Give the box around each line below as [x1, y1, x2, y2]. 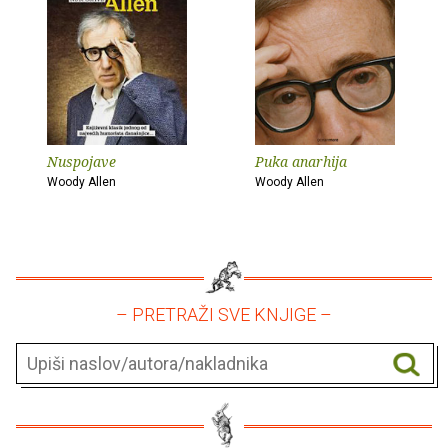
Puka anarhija [255, 152, 347, 172]
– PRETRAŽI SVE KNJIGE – [116, 304, 332, 326]
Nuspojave [47, 152, 116, 172]
